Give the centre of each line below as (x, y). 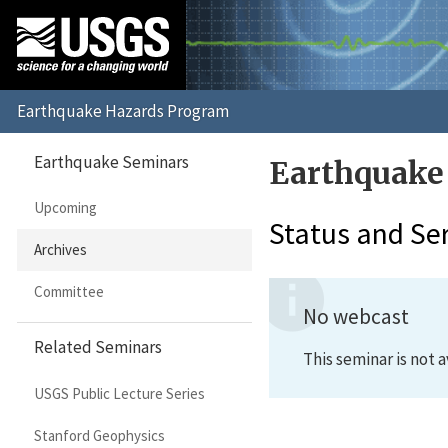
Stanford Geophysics (99, 435)
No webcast (355, 317)
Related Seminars (98, 347)
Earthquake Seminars (111, 161)
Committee (68, 292)
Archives (60, 250)
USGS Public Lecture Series (119, 394)
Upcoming (65, 208)
